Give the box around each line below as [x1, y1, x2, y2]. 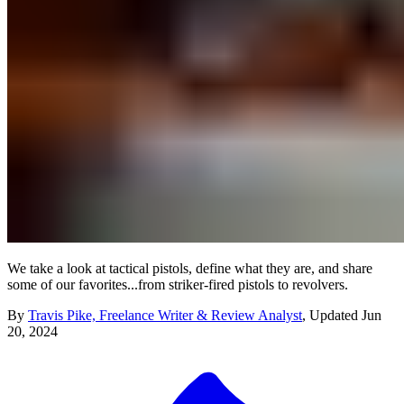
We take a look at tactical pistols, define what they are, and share [7, 260, 372, 276]
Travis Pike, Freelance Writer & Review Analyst [28, 307, 302, 323]
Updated [309, 307, 362, 323]
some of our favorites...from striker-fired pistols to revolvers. [7, 276, 348, 292]
